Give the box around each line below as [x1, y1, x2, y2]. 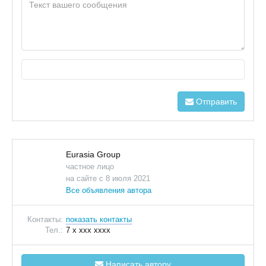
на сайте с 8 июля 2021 [66, 173, 150, 183]
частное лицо [66, 161, 114, 171]
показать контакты [66, 214, 132, 224]
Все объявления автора [66, 185, 151, 195]
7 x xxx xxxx [66, 225, 110, 235]
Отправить [194, 96, 237, 106]
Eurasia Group [66, 149, 121, 159]
